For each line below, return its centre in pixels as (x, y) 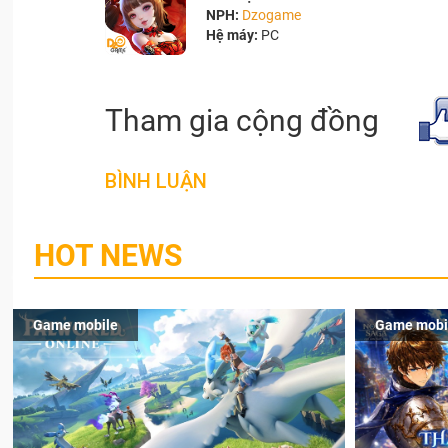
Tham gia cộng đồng (241, 121)
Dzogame (271, 14)
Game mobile (76, 325)
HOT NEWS (107, 256)
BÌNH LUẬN (155, 181)
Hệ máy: (233, 34)
